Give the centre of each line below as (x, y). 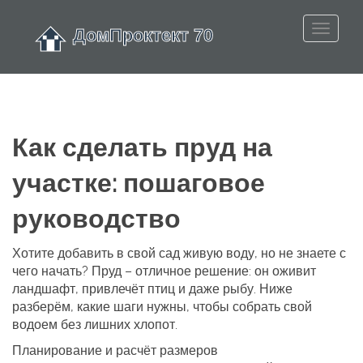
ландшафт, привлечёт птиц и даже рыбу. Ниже (152, 289)
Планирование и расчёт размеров (115, 350)
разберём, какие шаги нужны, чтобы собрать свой (162, 307)
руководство (96, 219)
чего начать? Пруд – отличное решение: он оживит (164, 271)
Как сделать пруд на (142, 147)
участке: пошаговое (139, 183)
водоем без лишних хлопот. (95, 325)
